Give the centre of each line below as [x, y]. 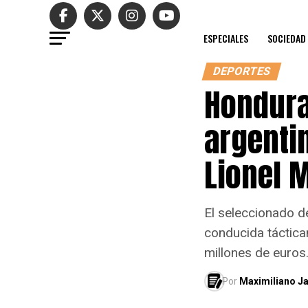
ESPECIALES [226, 38]
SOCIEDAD [287, 38]
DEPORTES [242, 71]
